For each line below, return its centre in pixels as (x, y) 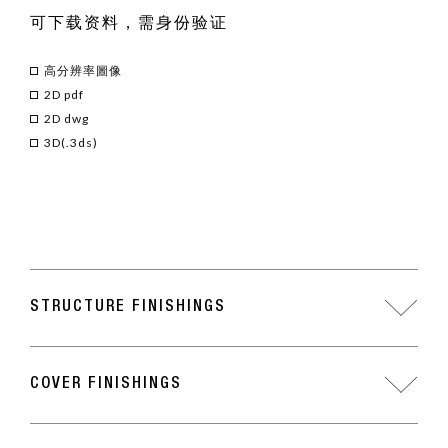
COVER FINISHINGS (106, 384)
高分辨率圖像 (83, 70)
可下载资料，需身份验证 (129, 24)
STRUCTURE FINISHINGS (128, 307)
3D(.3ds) (71, 142)
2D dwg (66, 118)
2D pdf (64, 94)
